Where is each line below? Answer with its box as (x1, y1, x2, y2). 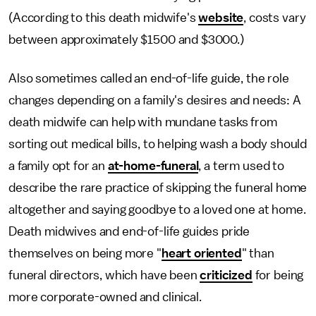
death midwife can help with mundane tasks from (8, 115, 277, 128)
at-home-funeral (107, 159, 199, 172)
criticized (200, 268, 253, 281)
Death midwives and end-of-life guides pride (8, 224, 250, 238)
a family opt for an (8, 159, 108, 172)
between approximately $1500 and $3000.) (8, 32, 247, 46)
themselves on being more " (8, 246, 162, 260)
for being (252, 268, 304, 281)
